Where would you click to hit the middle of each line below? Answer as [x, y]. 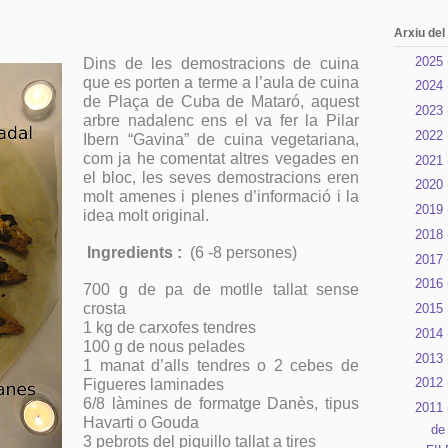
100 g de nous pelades [164, 346]
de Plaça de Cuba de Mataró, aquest [221, 101]
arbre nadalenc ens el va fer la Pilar [221, 120]
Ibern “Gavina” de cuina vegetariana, [221, 139]
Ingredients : [136, 252]
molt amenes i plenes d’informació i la [221, 196]
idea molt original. [146, 215]
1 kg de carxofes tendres [169, 327]
